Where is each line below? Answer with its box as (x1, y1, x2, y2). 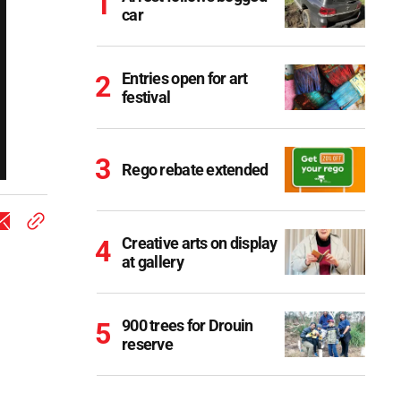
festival (122, 87, 171, 107)
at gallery (122, 252, 183, 271)
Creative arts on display (122, 233, 277, 252)
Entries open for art (122, 68, 248, 88)
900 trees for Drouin (122, 315, 253, 335)
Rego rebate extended (122, 160, 269, 179)
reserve (122, 334, 173, 354)
